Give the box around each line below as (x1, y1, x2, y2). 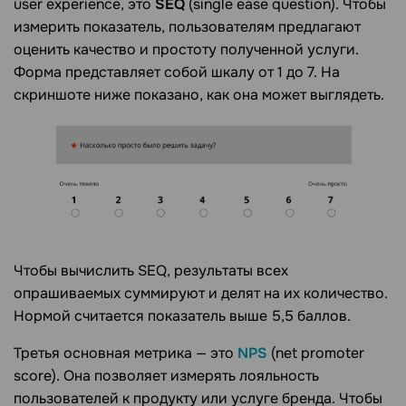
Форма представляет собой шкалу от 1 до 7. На (14, 62, 340, 82)
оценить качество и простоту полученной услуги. (14, 39, 359, 59)
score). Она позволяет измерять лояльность (14, 366, 319, 386)
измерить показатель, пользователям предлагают (14, 16, 361, 36)
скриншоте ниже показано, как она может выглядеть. (14, 84, 384, 104)
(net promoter (271, 343, 364, 363)
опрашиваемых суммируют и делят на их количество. (14, 284, 388, 304)
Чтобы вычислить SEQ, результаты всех (14, 261, 288, 281)
